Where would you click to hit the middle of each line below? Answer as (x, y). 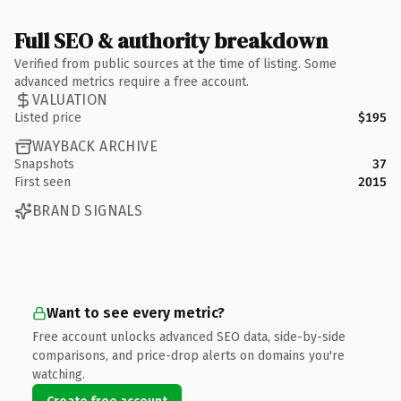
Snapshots (44, 164)
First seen (43, 182)
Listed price (48, 117)
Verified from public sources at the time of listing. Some (175, 64)
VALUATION (70, 100)
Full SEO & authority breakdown (171, 40)
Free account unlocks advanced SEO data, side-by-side (189, 337)
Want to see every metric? (136, 312)
